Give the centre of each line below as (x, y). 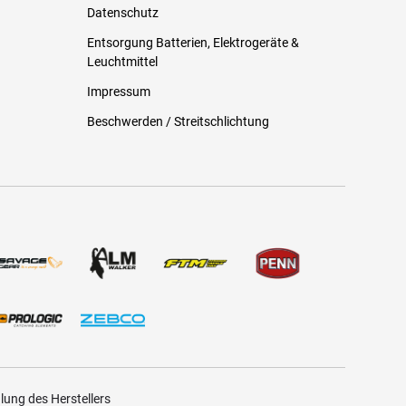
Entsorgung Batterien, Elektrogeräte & (193, 42)
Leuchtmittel (123, 61)
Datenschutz (123, 12)
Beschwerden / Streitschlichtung (179, 121)
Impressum (119, 91)
